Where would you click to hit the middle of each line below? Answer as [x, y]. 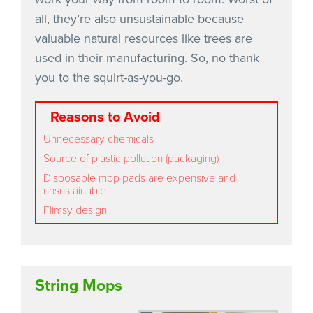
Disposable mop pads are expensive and [139, 177]
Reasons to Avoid [105, 117]
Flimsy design [75, 209]
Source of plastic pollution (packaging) [131, 157]
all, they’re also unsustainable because [139, 19]
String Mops [79, 285]
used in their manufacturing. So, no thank [147, 58]
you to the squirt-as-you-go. [109, 77]
